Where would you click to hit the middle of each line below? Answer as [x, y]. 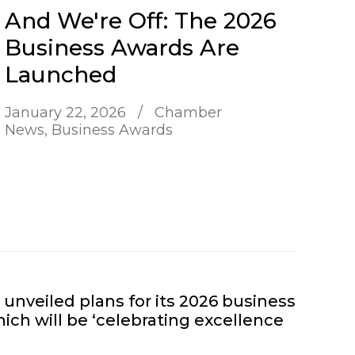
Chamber [188, 112]
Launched [61, 74]
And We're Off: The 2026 [141, 20]
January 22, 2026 [67, 112]
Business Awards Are [122, 47]
